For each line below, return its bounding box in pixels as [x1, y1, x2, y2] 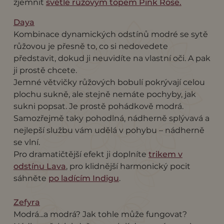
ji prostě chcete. [13, 65, 77, 75]
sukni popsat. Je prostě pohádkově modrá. [13, 101, 183, 111]
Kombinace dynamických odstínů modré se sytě [13, 29, 208, 39]
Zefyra [13, 197, 40, 207]
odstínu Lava [13, 161, 66, 171]
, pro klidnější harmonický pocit [65, 161, 190, 171]
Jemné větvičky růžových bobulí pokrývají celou [13, 77, 205, 87]
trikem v [148, 149, 182, 159]
